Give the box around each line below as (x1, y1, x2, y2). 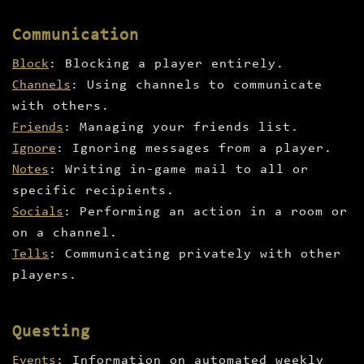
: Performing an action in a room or (63, 206, 348, 219)
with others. (12, 100, 110, 114)
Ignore (12, 142, 56, 156)
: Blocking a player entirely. (49, 58, 284, 71)
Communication (12, 28, 139, 45)
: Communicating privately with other (49, 248, 341, 262)
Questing (12, 324, 90, 341)
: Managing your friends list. (63, 121, 299, 135)
